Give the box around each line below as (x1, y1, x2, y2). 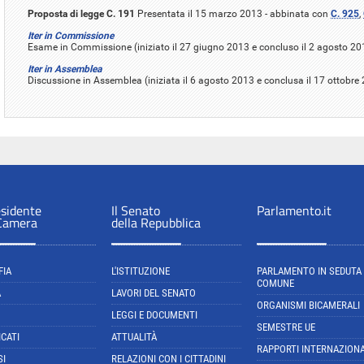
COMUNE (257, 277, 294, 290)
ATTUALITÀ (111, 331, 157, 344)
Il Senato (111, 201, 160, 221)
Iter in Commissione (28, 29, 114, 41)
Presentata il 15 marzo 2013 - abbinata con (135, 7, 331, 19)
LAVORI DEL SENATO (111, 287, 196, 300)
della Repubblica (111, 213, 201, 233)
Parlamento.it (257, 201, 331, 221)
